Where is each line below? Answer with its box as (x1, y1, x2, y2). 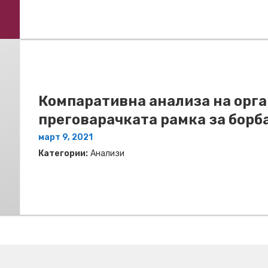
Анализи (90, 148, 124, 159)
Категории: (38, 148, 88, 159)
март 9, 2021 (38, 132, 93, 143)
